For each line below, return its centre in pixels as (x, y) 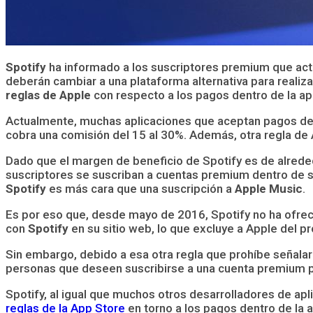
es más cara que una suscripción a (140, 188)
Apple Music (269, 188)
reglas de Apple (48, 95)
